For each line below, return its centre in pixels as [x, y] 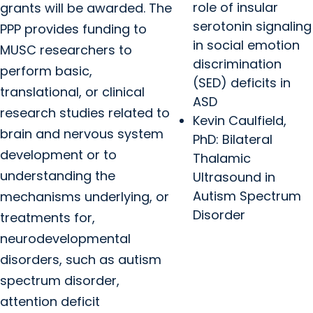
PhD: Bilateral [233, 139]
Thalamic [222, 158]
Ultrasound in [234, 177]
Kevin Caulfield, [240, 121]
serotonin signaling [252, 26]
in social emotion [246, 45]
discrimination [237, 64]
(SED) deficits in [242, 83]
